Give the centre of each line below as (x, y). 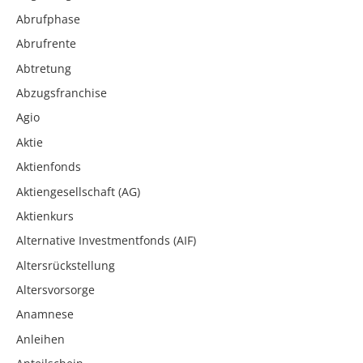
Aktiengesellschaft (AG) (78, 191)
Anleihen (41, 339)
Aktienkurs (45, 216)
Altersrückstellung (66, 265)
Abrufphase (48, 19)
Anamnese (45, 314)
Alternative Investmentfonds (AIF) (106, 241)
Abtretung (44, 68)
